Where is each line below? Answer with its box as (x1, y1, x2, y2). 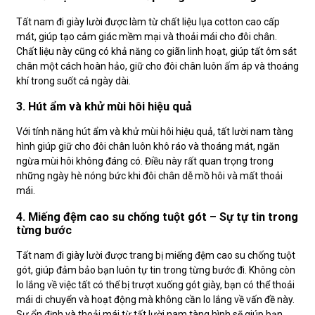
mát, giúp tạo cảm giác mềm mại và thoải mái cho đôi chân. (16, 30, 277, 42)
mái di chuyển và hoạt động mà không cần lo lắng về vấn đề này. (16, 294, 295, 306)
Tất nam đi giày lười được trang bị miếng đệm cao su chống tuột (16, 250, 295, 262)
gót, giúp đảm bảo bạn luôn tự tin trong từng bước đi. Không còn (16, 264, 295, 276)
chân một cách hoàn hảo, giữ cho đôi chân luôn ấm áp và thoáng (16, 60, 299, 72)
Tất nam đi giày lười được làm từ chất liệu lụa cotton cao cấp (16, 15, 280, 27)
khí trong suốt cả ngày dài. (16, 75, 131, 86)
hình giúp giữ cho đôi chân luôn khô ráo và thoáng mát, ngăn (16, 141, 280, 153)
